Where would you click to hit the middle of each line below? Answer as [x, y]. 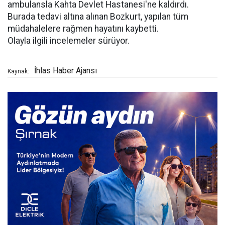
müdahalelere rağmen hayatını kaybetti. [83, 29]
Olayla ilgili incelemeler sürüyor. [69, 41]
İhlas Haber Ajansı [66, 71]
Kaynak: [18, 71]
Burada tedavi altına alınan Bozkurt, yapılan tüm [98, 17]
